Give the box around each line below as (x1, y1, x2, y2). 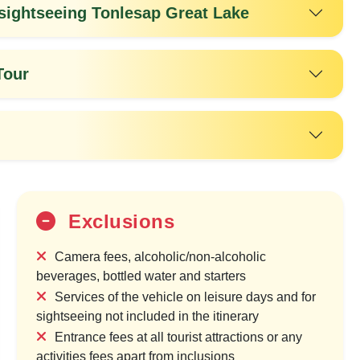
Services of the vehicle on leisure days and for (55, 290, 317, 305)
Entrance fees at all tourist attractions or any (55, 330, 303, 345)
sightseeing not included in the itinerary (36, 309, 260, 324)
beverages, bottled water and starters (36, 269, 247, 284)
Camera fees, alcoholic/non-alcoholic (55, 250, 267, 264)
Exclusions (62, 211, 175, 233)
